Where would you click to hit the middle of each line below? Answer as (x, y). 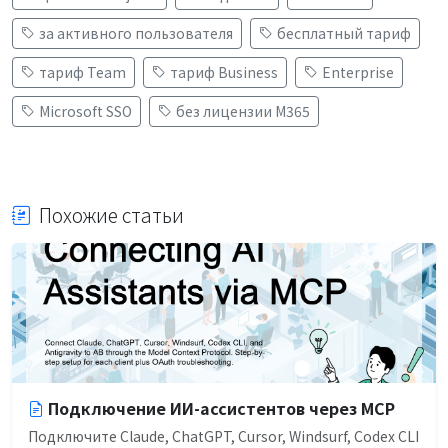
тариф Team (82, 71)
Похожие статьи (111, 214)
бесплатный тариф (344, 32)
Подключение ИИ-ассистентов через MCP (221, 407)
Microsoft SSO (85, 110)
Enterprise (358, 71)
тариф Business (224, 71)
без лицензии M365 (243, 110)
